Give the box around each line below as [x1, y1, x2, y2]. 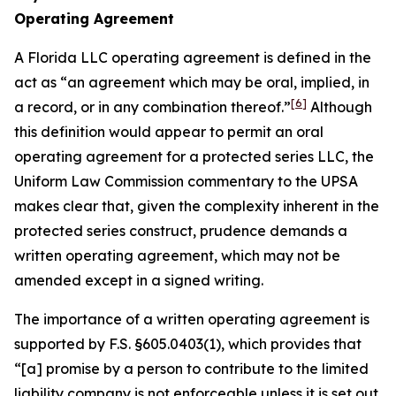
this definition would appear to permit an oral [14, 123, 324, 141]
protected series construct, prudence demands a [14, 222, 347, 240]
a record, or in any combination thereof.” [14, 98, 291, 116]
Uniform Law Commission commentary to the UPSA [14, 172, 358, 190]
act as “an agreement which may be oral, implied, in [14, 73, 369, 91]
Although [307, 98, 372, 116]
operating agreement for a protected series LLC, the [14, 148, 374, 165]
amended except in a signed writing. [14, 271, 263, 289]
